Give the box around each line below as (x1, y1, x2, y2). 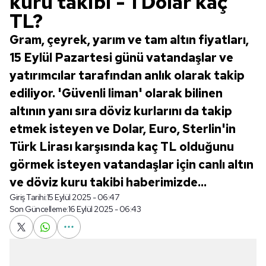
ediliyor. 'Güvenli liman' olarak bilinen (9, 85, 223, 101)
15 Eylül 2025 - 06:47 (46, 192, 119, 202)
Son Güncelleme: (9, 204, 68, 214)
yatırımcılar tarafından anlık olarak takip (9, 68, 245, 83)
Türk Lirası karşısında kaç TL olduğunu (9, 139, 234, 154)
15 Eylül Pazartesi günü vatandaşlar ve (9, 50, 233, 65)
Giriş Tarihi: (9, 192, 47, 202)
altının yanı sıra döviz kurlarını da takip (9, 103, 232, 119)
